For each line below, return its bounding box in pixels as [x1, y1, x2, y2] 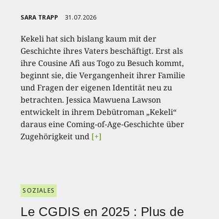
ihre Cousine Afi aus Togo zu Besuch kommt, [21, 57, 184, 68]
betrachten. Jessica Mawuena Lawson [21, 94, 161, 105]
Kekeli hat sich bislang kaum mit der [21, 33, 157, 44]
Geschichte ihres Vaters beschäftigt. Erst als [21, 45, 183, 56]
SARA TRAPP [21, 13, 59, 22]
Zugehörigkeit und [21, 131, 92, 142]
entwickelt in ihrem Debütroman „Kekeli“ [21, 106, 177, 117]
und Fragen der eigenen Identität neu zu [21, 82, 173, 93]
